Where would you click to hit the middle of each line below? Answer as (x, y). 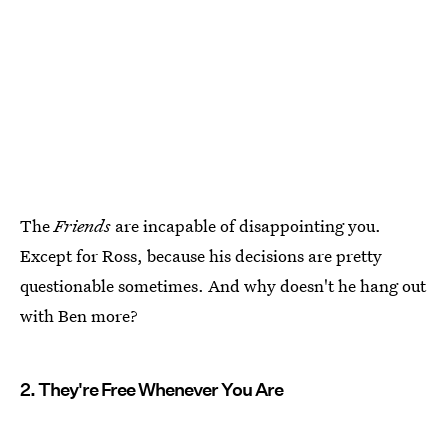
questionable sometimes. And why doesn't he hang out (223, 285)
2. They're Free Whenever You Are (151, 389)
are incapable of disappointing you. (246, 225)
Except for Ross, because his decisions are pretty (201, 255)
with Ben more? (79, 315)
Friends (82, 225)
